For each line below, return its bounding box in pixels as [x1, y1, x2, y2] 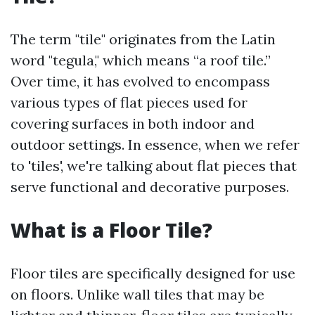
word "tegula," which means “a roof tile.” [11, 51, 271, 69]
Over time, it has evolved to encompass [11, 72, 270, 90]
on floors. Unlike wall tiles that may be [11, 285, 264, 303]
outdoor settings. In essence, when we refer [11, 136, 300, 153]
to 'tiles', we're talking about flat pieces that [11, 157, 297, 174]
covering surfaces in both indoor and [11, 115, 255, 132]
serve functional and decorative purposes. [11, 178, 289, 195]
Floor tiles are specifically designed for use [11, 264, 295, 282]
